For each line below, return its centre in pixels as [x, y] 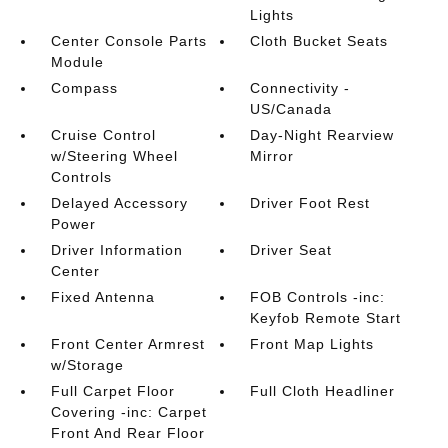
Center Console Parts [128, 41]
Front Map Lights [312, 344]
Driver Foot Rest [310, 203]
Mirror [272, 156]
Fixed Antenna [102, 297]
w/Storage [87, 365]
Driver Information [116, 250]
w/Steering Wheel [114, 156]
